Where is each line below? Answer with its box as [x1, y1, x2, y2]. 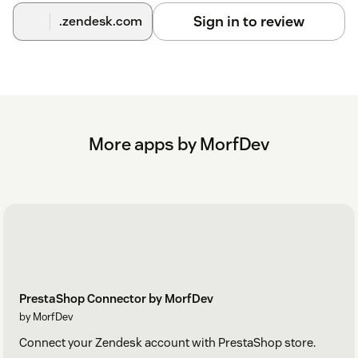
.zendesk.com [58, 12, 142, 30]
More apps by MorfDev [89, 132, 269, 155]
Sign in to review [193, 11, 304, 30]
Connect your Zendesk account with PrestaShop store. [19, 335, 316, 351]
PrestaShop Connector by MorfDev [19, 291, 213, 307]
